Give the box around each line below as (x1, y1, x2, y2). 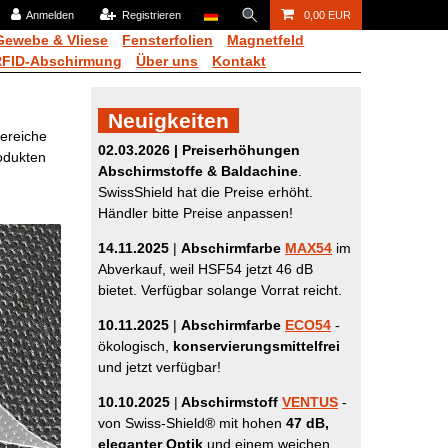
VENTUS (282, 394, 338, 410)
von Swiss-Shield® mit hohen (98, 415, 286, 431)
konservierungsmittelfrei (173, 338, 340, 354)
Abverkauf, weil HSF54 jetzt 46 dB (98, 261, 313, 277)
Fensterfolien (122, 32, 214, 48)
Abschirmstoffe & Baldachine (98, 163, 298, 179)
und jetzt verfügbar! (98, 359, 221, 375)
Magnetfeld (227, 32, 305, 48)
